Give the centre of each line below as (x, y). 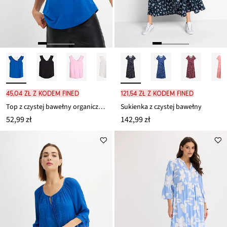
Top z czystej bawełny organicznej (102, 107)
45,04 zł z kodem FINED (43, 93)
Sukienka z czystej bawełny (161, 107)
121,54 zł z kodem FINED (157, 93)
